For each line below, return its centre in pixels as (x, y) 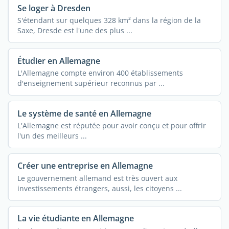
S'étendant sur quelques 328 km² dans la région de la (109, 20)
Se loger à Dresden (54, 8)
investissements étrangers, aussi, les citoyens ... (99, 188)
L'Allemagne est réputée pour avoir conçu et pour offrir (111, 125)
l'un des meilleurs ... (52, 135)
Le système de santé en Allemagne (84, 113)
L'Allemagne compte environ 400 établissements (100, 73)
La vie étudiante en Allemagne (75, 219)
